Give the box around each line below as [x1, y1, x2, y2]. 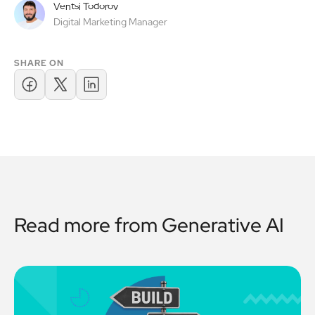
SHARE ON [14, 58, 64, 69]
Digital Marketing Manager [53, 15, 167, 28]
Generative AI [162, 212, 284, 238]
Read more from [14, 212, 162, 238]
